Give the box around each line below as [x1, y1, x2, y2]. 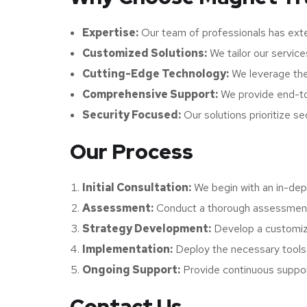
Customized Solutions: [82, 45, 207, 60]
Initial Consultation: [82, 180, 191, 195]
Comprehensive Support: [82, 86, 218, 101]
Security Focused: [82, 107, 181, 122]
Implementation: [82, 241, 173, 256]
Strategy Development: [82, 221, 211, 236]
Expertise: [82, 25, 138, 40]
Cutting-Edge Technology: [82, 66, 229, 81]
